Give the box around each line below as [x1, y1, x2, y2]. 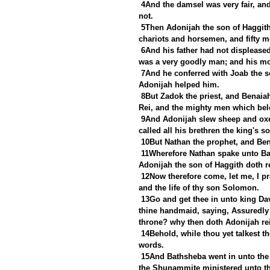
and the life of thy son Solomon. [139, 183, 259, 192]
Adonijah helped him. [139, 80, 219, 89]
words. [139, 240, 164, 250]
